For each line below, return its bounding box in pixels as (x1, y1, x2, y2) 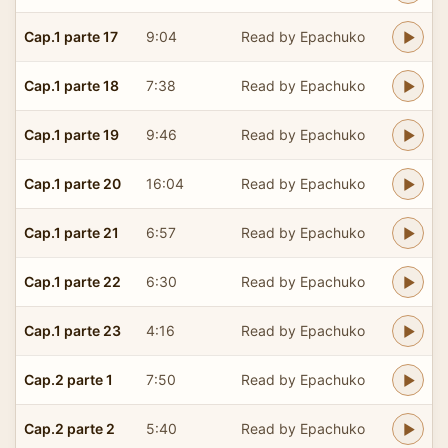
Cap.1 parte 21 (24, 223, 119, 241)
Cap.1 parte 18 (24, 76, 119, 94)
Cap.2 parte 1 (24, 370, 113, 388)
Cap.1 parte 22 (24, 272, 121, 290)
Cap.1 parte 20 (24, 174, 121, 192)
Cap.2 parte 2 (24, 419, 115, 437)
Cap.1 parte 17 (24, 27, 118, 45)
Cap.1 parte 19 (24, 125, 119, 143)
